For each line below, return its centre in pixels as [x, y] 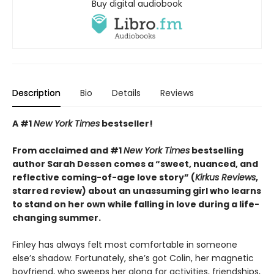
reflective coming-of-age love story [98, 178]
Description [36, 93]
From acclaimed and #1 [68, 151]
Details [126, 93]
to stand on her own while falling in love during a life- [136, 205]
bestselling [217, 151]
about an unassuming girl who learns [175, 191]
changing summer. [57, 218]
